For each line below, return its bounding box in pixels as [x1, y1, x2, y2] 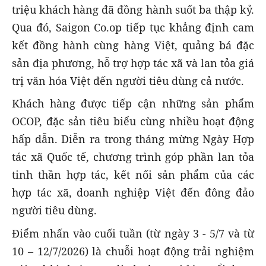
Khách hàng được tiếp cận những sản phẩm [12, 96, 254, 111]
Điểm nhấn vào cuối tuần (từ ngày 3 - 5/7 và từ [12, 226, 254, 240]
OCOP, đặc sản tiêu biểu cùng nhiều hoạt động [12, 114, 254, 129]
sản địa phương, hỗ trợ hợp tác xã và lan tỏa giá [12, 56, 254, 71]
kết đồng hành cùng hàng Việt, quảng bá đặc [12, 38, 254, 53]
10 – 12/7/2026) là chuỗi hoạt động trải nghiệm [12, 243, 254, 258]
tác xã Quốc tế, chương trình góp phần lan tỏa [12, 150, 254, 164]
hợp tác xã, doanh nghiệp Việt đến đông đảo [12, 185, 254, 200]
